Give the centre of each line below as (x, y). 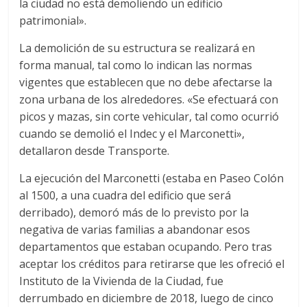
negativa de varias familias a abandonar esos (135, 229)
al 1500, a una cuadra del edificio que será (125, 195)
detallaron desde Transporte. (95, 150)
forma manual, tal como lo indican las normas (136, 65)
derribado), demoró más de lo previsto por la (134, 212)
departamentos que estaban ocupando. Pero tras (146, 246)
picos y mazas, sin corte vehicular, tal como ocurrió (149, 116)
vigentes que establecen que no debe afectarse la (146, 82)
